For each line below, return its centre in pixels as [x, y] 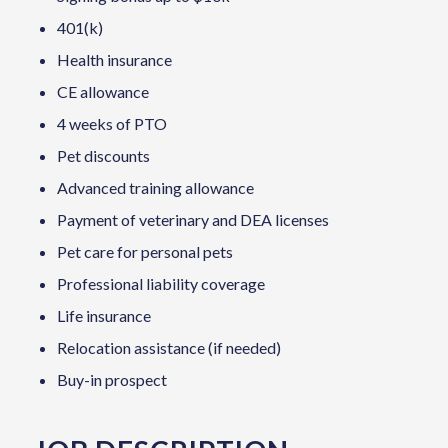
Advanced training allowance [155, 187]
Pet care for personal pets [144, 251]
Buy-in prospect [111, 379]
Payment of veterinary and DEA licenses [192, 219]
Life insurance [103, 315]
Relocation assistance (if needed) [168, 347]
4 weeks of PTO [111, 123]
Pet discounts [103, 155]
